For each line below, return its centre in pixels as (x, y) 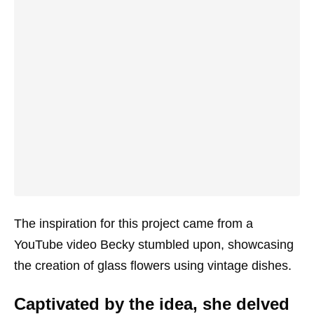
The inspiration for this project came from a (134, 224)
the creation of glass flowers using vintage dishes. (153, 266)
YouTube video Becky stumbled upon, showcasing (154, 245)
